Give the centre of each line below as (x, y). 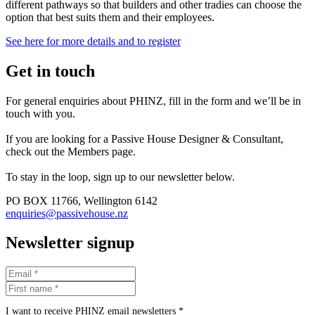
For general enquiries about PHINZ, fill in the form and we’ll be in (153, 101)
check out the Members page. (71, 151)
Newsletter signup (70, 243)
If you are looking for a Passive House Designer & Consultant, (144, 139)
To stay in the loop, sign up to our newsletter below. (120, 176)
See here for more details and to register (93, 41)
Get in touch (50, 71)
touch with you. (40, 113)
